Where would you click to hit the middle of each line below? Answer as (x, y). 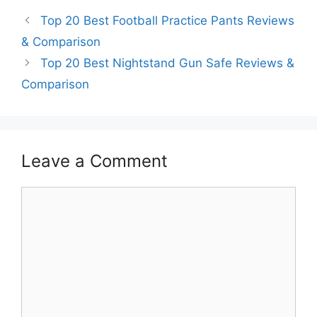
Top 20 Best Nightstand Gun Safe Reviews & (168, 63)
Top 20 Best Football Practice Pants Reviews (168, 20)
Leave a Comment (94, 161)
